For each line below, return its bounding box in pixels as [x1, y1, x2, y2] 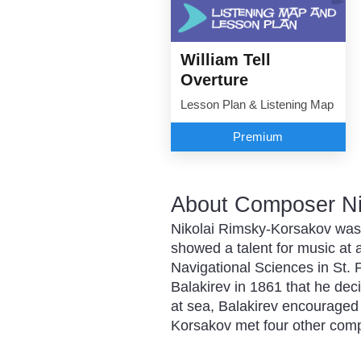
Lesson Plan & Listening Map [180, 98, 334, 111]
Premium [233, 130, 284, 143]
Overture [180, 70, 248, 89]
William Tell [180, 50, 271, 68]
